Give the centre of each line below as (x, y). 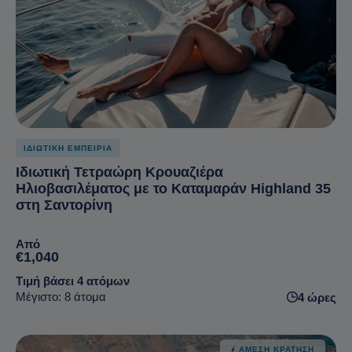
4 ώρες (317, 298)
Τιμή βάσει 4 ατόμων (73, 281)
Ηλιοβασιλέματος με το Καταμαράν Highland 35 (173, 189)
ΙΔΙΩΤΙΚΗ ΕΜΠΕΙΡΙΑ (68, 148)
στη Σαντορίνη (64, 205)
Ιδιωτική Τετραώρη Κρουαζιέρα (119, 172)
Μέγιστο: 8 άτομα (61, 297)
